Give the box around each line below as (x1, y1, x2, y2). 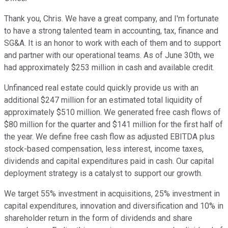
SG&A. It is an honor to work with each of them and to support (4, 38, 221, 48)
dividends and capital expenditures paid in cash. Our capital (4, 156, 214, 166)
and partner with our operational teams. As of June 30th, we (4, 50, 214, 61)
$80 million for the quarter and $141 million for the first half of (4, 120, 223, 130)
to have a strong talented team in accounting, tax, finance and (4, 26, 218, 36)
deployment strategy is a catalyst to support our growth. (4, 168, 203, 179)
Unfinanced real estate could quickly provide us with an (4, 83, 198, 93)
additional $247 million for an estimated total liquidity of (4, 95, 203, 105)
